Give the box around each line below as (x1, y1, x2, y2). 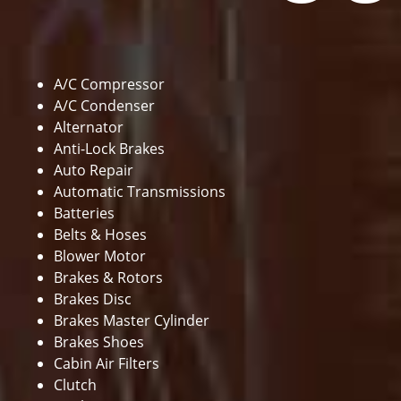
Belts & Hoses (54, 225, 147, 244)
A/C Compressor (54, 74, 165, 94)
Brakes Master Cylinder (54, 311, 213, 330)
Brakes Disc (54, 289, 132, 309)
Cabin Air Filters (54, 354, 159, 373)
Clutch (54, 375, 97, 395)
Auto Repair (54, 160, 133, 180)
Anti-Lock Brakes (54, 139, 165, 158)
